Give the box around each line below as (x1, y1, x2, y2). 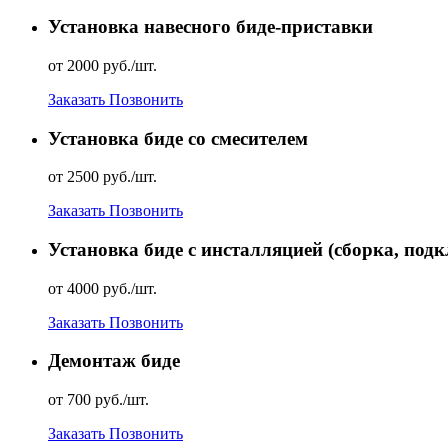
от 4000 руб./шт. (48, 279, 157, 297)
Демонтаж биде (48, 350, 180, 372)
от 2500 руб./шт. (48, 168, 157, 186)
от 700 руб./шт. (48, 391, 149, 409)
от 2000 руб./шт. (48, 56, 157, 74)
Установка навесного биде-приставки (48, 16, 373, 38)
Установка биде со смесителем (48, 127, 308, 149)
